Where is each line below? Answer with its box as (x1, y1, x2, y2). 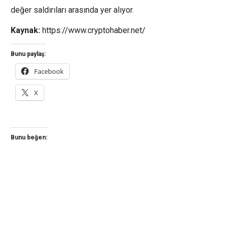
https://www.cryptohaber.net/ (40, 25, 146, 35)
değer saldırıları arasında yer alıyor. (11, 5, 134, 15)
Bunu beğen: (11, 134, 47, 141)
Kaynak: (11, 25, 40, 35)
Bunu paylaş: (11, 50, 46, 58)
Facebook (34, 67, 64, 76)
